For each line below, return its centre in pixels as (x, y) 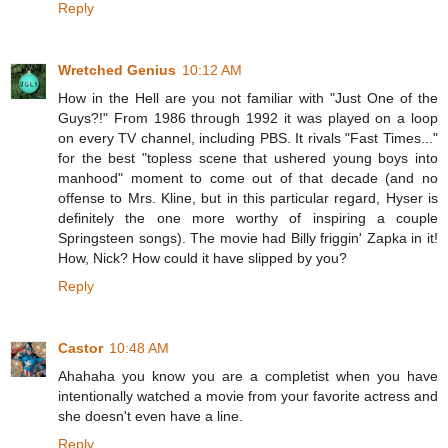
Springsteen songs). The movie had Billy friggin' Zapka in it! (248, 237)
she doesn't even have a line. (150, 415)
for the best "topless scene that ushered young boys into (248, 157)
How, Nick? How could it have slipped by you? (202, 257)
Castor (80, 347)
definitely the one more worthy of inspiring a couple (248, 217)
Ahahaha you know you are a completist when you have (248, 375)
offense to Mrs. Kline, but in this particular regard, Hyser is (248, 197)
